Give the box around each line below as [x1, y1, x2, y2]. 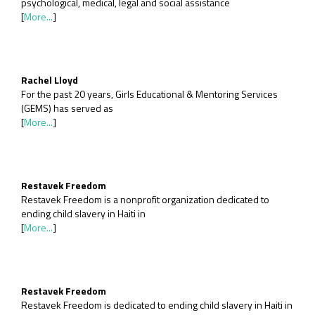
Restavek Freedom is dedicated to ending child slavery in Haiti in [21, 297, 292, 312]
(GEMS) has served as [21, 101, 113, 115]
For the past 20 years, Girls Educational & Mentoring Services [21, 86, 278, 101]
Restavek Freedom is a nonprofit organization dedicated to [21, 192, 269, 207]
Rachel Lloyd [21, 72, 78, 87]
